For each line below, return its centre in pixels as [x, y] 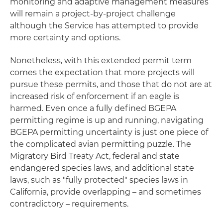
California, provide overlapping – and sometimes [106, 192]
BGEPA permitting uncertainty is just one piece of [109, 132]
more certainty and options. [65, 38]
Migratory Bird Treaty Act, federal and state [95, 156]
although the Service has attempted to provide [104, 26]
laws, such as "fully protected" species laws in [99, 180]
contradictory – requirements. [69, 204]
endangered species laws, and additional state [102, 168]
